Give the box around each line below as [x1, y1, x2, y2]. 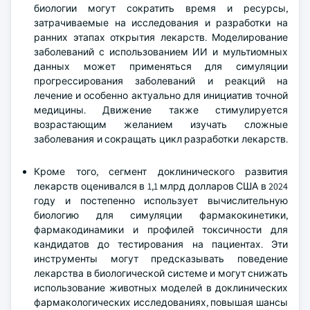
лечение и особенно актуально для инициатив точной [34, 89, 288, 102]
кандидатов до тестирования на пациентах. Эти [34, 238, 288, 250]
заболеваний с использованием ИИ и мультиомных [34, 46, 288, 58]
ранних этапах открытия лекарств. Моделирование [34, 31, 288, 44]
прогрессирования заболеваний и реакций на [34, 75, 288, 87]
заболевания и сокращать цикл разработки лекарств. [34, 133, 288, 145]
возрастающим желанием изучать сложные [34, 118, 288, 131]
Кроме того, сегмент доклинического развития [34, 165, 288, 178]
